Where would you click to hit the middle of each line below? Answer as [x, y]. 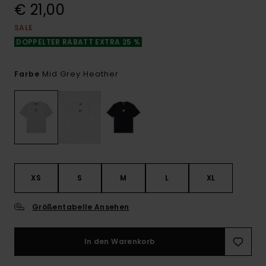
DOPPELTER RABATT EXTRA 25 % [78, 42]
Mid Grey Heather [80, 74]
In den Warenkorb [120, 242]
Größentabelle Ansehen [81, 207]
